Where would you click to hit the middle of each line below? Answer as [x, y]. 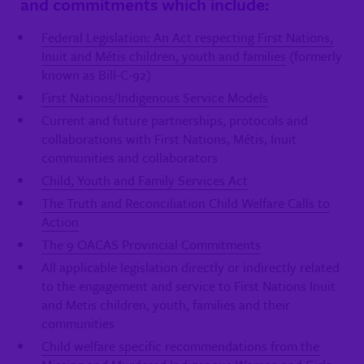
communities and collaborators [130, 157]
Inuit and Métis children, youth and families [164, 56]
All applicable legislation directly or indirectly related [191, 267]
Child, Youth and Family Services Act [145, 180]
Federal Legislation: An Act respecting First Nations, [187, 37]
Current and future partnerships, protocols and [175, 120]
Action [60, 221]
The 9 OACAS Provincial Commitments [151, 244]
